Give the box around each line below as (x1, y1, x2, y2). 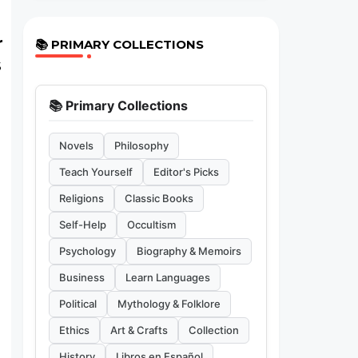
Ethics (58, 324, 89, 336)
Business (58, 271, 105, 284)
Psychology (58, 245, 116, 257)
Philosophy (113, 139, 169, 152)
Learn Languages (125, 271, 210, 284)
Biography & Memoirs (136, 245, 241, 257)
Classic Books (124, 192, 193, 205)
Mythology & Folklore (117, 297, 221, 310)
